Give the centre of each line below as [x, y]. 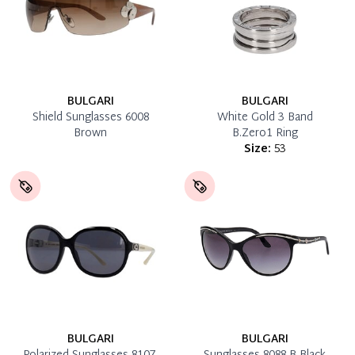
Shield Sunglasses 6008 [90, 117]
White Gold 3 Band [265, 117]
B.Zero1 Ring [265, 133]
